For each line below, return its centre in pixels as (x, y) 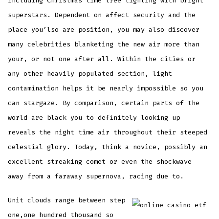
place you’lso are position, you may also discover (104, 30)
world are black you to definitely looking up (94, 118)
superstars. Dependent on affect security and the (102, 15)
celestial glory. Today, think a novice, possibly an (108, 147)
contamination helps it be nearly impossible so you (106, 88)
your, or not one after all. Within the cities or (102, 59)
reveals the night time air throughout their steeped (108, 132)
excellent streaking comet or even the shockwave (100, 162)
